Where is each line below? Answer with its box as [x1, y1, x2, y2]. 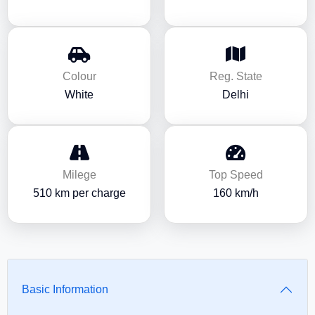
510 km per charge [32, 187, 126, 199]
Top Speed [208, 169, 263, 181]
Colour [62, 70, 96, 82]
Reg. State [209, 70, 262, 82]
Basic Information [22, 283, 108, 295]
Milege [62, 169, 96, 181]
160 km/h [212, 187, 259, 199]
